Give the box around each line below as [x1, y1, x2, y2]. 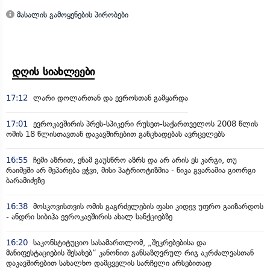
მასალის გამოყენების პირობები [14, 10, 128, 19]
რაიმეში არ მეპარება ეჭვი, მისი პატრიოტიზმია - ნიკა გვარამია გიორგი [6, 166, 256, 175]
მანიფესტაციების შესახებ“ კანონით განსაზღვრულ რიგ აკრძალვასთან [6, 248, 254, 257]
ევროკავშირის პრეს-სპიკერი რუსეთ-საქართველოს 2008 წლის [31, 119, 258, 128]
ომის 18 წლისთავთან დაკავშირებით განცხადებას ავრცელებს [6, 130, 225, 139]
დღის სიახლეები [12, 65, 95, 78]
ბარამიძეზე [6, 176, 45, 185]
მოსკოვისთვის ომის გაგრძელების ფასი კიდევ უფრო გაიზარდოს [31, 202, 263, 211]
